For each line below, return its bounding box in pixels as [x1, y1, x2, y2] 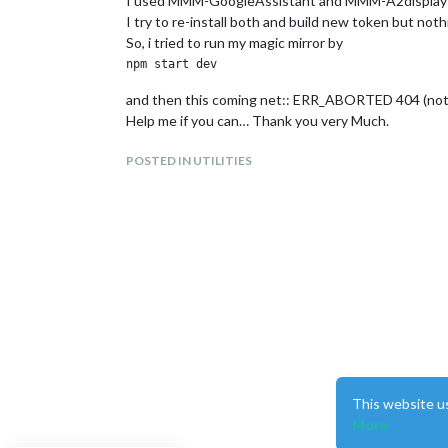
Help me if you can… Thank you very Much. [126, 112, 389, 129]
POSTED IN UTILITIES [126, 153, 252, 168]
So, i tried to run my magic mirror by [126, 34, 343, 51]
